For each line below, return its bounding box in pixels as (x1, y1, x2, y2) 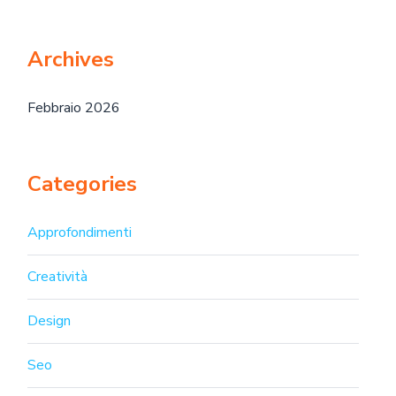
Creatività (27, 267, 88, 286)
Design (27, 311, 71, 331)
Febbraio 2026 (27, 98, 120, 118)
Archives (27, 45, 114, 73)
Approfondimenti (27, 223, 132, 242)
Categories (27, 170, 137, 198)
